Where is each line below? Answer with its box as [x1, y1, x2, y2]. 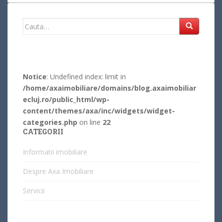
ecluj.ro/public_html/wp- [23, 95, 110, 104]
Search [22, 18, 47, 28]
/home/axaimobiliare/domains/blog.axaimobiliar [23, 83, 196, 93]
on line [77, 117, 103, 127]
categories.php [23, 117, 77, 127]
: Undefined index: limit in [47, 72, 126, 81]
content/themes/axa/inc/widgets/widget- [23, 106, 175, 115]
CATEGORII [23, 127, 63, 136]
